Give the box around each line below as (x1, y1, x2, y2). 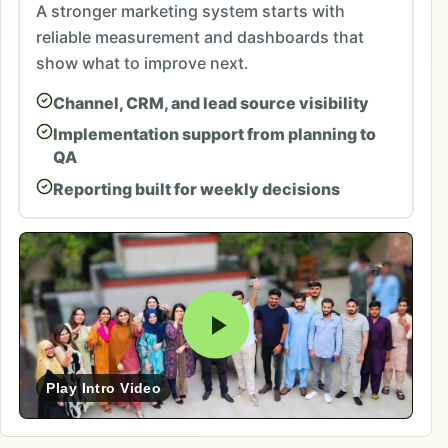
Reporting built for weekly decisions (52, 179, 340, 200)
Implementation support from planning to (52, 124, 376, 145)
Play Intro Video (46, 380, 162, 397)
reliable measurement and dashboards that (35, 26, 364, 47)
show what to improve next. (35, 52, 249, 73)
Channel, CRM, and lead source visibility (52, 92, 369, 113)
